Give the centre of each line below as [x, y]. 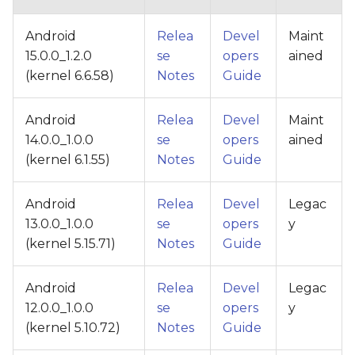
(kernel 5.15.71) [71, 243]
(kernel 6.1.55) [68, 159]
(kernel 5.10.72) [73, 327]
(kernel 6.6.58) [70, 75]
